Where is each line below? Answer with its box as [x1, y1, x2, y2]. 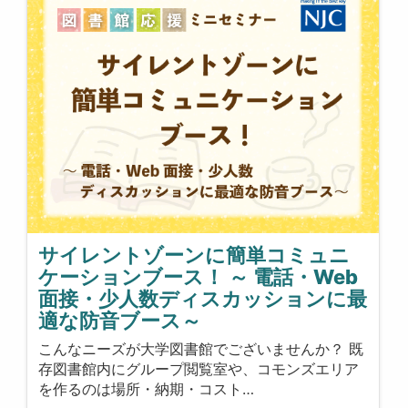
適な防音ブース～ [38, 309, 202, 333]
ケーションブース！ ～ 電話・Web [38, 265, 359, 290]
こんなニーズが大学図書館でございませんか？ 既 [38, 339, 364, 358]
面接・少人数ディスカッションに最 [38, 287, 368, 311]
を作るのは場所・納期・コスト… [38, 379, 255, 398]
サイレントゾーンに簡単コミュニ [38, 243, 351, 268]
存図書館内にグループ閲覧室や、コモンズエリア [38, 359, 360, 378]
